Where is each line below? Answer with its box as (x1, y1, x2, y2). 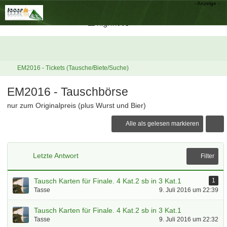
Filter (201, 153, 215, 160)
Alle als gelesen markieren (126, 120, 200, 127)
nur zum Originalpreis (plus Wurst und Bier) (7, 101, 146, 109)
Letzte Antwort (33, 151, 79, 160)
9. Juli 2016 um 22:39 (159, 186, 219, 194)
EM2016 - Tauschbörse (7, 85, 129, 98)
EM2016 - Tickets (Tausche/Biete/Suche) (17, 64, 129, 71)
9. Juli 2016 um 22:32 (159, 216, 219, 223)
